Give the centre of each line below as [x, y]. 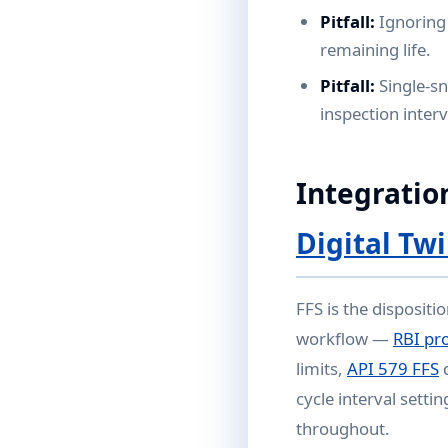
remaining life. [375, 49]
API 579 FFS [393, 368]
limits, [321, 368]
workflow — [344, 338]
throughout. [343, 428]
